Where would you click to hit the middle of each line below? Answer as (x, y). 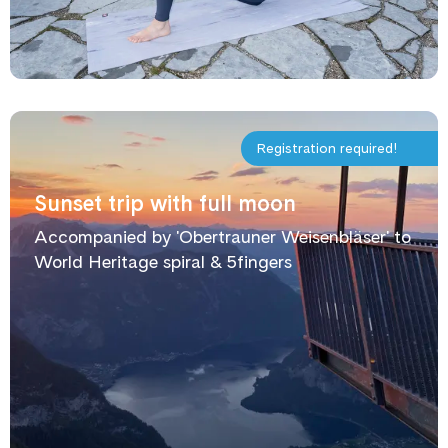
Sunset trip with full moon (165, 203)
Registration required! (327, 148)
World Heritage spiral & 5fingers (163, 261)
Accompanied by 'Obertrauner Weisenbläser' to (222, 236)
